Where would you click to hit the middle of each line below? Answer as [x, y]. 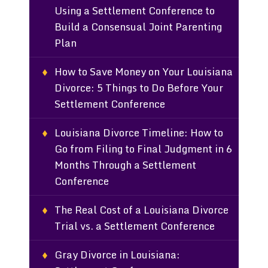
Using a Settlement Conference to [135, 10]
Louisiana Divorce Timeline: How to [139, 132]
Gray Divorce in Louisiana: [117, 254]
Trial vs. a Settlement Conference [135, 226]
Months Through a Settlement [125, 165]
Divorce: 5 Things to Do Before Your [139, 87]
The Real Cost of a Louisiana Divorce [141, 209]
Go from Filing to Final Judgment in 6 [143, 148]
